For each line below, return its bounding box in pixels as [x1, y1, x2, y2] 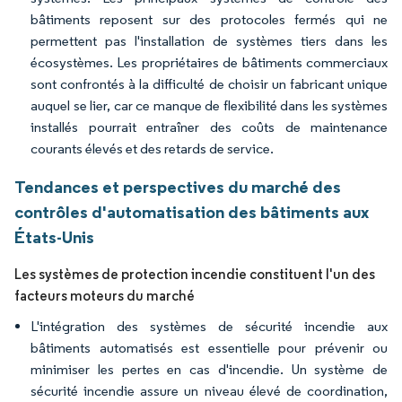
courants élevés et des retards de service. [31, 140, 274, 157]
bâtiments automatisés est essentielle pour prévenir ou [31, 339, 388, 356]
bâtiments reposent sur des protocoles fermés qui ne [31, 11, 388, 28]
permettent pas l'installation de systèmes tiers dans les [31, 32, 388, 49]
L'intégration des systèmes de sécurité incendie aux [31, 318, 388, 335]
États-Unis [14, 226, 94, 248]
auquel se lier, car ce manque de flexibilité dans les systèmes [31, 97, 388, 114]
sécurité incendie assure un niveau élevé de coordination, [31, 382, 388, 399]
